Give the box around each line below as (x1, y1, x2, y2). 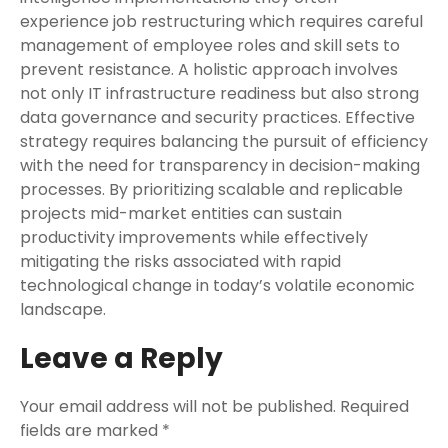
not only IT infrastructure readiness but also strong (20, 82, 419, 105)
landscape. (20, 298, 106, 321)
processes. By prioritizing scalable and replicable (20, 178, 403, 201)
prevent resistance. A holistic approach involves (20, 58, 398, 81)
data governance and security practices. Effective (20, 106, 415, 129)
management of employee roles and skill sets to (20, 34, 400, 57)
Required (340, 395, 409, 418)
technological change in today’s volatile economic (20, 274, 415, 297)
